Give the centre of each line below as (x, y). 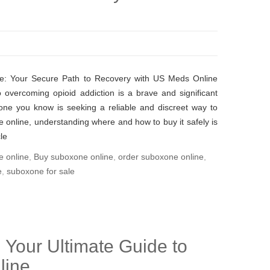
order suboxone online (161, 157)
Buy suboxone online (74, 157)
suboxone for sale (41, 171)
